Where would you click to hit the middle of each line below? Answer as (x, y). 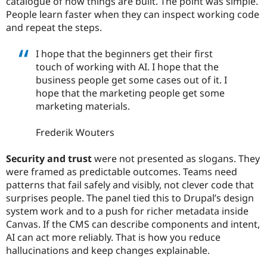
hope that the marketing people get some (130, 93)
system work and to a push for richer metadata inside (127, 211)
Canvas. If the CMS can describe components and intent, (133, 224)
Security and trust (49, 159)
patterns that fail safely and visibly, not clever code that (130, 185)
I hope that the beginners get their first (124, 53)
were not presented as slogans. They (176, 159)
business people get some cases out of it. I (131, 80)
